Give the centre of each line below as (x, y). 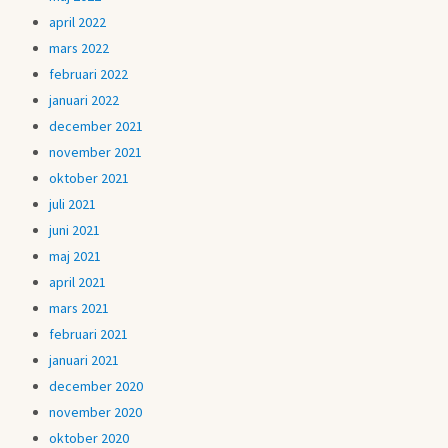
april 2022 (78, 22)
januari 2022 (84, 100)
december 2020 (96, 385)
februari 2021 (89, 333)
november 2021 (96, 152)
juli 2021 (73, 204)
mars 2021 (79, 307)
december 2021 (96, 126)
